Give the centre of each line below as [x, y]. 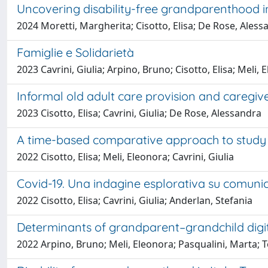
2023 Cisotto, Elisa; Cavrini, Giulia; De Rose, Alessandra [139, 113]
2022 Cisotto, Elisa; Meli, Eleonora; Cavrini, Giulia [125, 156]
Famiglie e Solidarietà [75, 52]
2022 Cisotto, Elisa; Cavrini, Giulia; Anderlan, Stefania [135, 200]
